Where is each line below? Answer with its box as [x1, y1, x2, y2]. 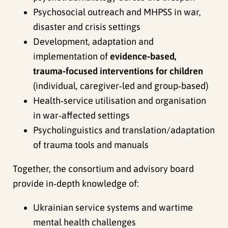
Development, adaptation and [33, 36, 154, 47]
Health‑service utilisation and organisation [33, 95, 207, 106]
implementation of [33, 50, 110, 62]
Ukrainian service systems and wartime [33, 202, 193, 213]
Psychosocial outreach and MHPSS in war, [33, 6, 202, 17]
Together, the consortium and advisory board [13, 163, 194, 174]
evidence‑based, [110, 50, 177, 62]
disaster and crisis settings [33, 21, 141, 32]
